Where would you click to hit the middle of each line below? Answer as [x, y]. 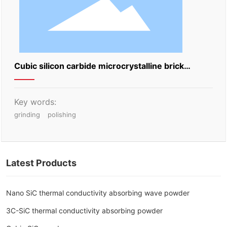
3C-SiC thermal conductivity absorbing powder [85, 210]
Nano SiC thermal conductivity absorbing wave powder [98, 193]
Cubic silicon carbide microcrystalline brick [99, 66]
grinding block [43, 82]
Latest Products [42, 163]
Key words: [35, 102]
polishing [62, 114]
